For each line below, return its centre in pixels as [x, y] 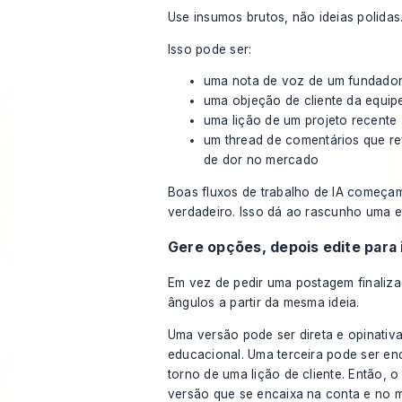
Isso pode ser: [210, 49]
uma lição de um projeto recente [300, 121]
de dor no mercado [261, 160]
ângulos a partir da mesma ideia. [263, 303]
